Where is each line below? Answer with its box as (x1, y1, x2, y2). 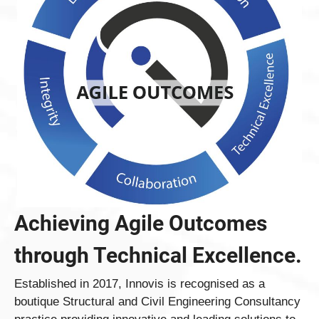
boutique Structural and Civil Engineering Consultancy (14, 295, 300, 309)
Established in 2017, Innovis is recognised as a (14, 277, 265, 291)
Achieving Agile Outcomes (14, 211, 267, 236)
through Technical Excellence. (14, 243, 302, 268)
